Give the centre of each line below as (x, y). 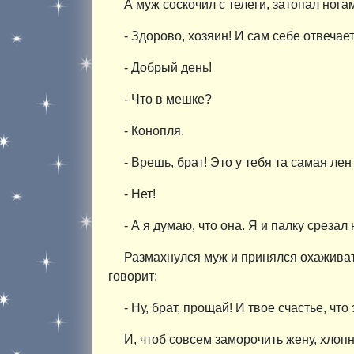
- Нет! (140, 194)
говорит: (133, 276)
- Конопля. (154, 130)
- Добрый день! (168, 67)
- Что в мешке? (168, 99)
